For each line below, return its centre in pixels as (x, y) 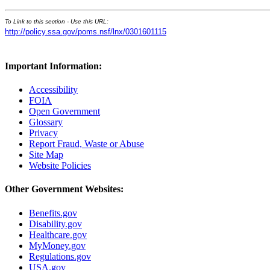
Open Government (64, 111)
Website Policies (60, 166)
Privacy (43, 133)
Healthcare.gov (58, 234)
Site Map (46, 155)
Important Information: (53, 66)
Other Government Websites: (64, 189)
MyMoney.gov (57, 245)
